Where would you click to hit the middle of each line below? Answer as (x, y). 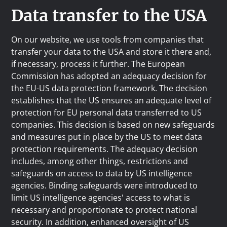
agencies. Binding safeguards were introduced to (105, 185)
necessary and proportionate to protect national (104, 210)
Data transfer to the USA (109, 16)
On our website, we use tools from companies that (108, 40)
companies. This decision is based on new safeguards (113, 125)
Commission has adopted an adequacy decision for (109, 76)
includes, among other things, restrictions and (100, 161)
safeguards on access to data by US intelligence (102, 173)
